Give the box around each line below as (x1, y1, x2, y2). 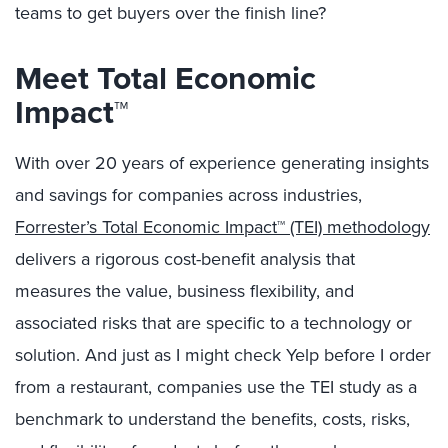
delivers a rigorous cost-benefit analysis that (15, 246, 355, 271)
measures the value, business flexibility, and (15, 278, 354, 303)
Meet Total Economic (15, 54, 316, 101)
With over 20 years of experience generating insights (15, 150, 429, 175)
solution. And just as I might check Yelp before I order (15, 342, 431, 367)
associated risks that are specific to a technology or (15, 310, 412, 335)
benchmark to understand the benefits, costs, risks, (15, 406, 410, 431)
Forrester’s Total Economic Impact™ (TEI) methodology (15, 214, 430, 239)
